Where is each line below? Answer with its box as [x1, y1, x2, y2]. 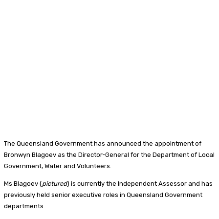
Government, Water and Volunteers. [4, 162, 113, 170]
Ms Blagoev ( [4, 179, 42, 187]
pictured [42, 179, 67, 187]
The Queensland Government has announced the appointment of [4, 139, 201, 147]
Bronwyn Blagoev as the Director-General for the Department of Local [4, 151, 215, 158]
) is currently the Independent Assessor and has [67, 179, 213, 187]
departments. [4, 202, 48, 210]
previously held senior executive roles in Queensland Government [4, 191, 202, 198]
